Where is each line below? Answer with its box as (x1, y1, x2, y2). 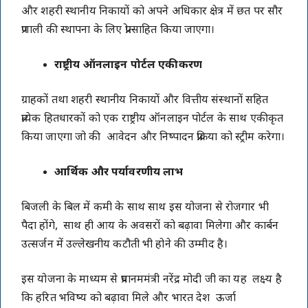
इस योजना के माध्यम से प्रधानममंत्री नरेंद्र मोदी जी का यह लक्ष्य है (21, 273, 282, 288)
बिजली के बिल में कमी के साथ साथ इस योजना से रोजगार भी (21, 201, 272, 216)
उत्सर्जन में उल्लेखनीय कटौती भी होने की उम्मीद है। (21, 238, 228, 253)
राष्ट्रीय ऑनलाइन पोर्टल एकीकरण (54, 58, 203, 74)
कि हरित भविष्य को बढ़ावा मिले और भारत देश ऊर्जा (21, 291, 236, 307)
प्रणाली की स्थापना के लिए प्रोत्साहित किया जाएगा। (21, 23, 215, 38)
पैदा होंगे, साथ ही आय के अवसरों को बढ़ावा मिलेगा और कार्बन (21, 219, 279, 234)
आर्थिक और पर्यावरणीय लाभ (54, 166, 184, 181)
